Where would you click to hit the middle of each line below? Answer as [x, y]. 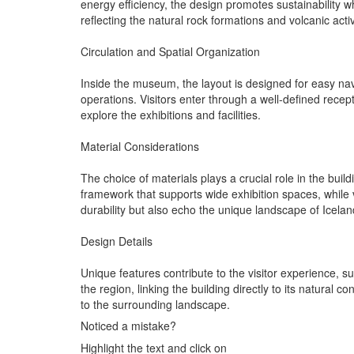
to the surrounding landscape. [155, 304]
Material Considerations [140, 146]
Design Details [117, 241]
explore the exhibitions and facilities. [171, 114]
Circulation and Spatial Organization [170, 51]
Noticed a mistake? [128, 325]
